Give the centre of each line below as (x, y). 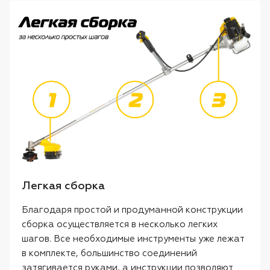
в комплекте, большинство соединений (109, 254)
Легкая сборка (63, 187)
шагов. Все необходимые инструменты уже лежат (133, 239)
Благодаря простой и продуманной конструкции (132, 210)
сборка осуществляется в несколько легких (120, 225)
